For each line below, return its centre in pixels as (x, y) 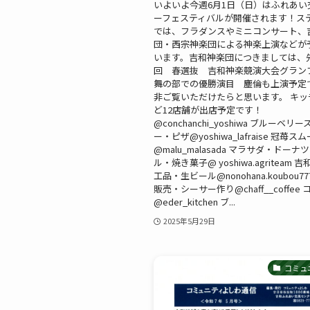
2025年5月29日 (189, 221)
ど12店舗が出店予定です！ (208, 110)
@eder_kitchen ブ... (194, 202)
